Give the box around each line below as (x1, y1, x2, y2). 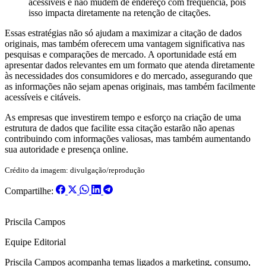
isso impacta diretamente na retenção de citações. (28, 7, 211, 18)
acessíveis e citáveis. (5, 91, 81, 102)
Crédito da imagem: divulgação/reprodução (5, 165, 145, 175)
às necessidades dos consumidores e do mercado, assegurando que (5, 70, 252, 81)
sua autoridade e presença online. (5, 144, 128, 154)
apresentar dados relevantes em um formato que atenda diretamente (5, 59, 255, 70)
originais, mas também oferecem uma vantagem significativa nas (5, 38, 245, 49)
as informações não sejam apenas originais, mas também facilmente (5, 81, 255, 91)
